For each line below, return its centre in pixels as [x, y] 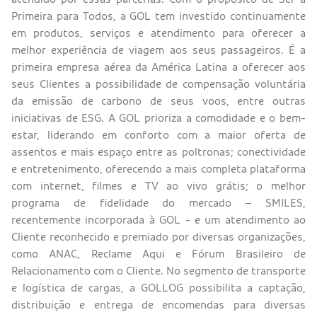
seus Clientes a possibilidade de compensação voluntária [158, 84]
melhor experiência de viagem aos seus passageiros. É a [158, 50]
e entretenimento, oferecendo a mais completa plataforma [158, 169]
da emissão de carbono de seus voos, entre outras [158, 101]
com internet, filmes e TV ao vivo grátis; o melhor [158, 186]
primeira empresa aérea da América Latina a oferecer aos [158, 67]
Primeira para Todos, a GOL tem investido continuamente [158, 16]
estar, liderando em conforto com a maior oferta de [158, 135]
